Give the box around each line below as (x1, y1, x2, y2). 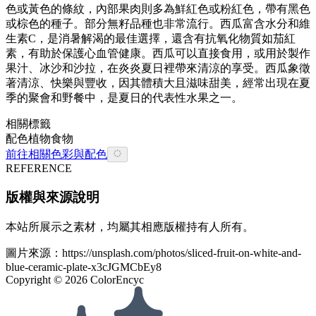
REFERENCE (6, 162, 72, 175)
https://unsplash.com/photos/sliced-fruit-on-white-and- (62, 246, 301, 259)
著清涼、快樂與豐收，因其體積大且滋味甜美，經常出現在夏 (6, 76, 310, 89)
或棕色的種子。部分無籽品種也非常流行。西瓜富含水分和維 (6, 17, 310, 30)
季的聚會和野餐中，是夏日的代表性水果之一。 (6, 91, 243, 104)
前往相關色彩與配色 (6, 148, 107, 161)
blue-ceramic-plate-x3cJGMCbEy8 (6, 260, 162, 273)
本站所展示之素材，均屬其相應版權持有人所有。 (6, 220, 254, 233)
